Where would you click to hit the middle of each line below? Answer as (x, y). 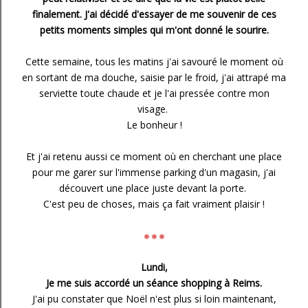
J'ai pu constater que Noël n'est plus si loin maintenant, (154, 299)
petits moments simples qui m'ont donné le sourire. (154, 30)
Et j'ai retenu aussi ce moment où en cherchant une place (154, 156)
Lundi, (154, 267)
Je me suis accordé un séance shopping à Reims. (154, 283)
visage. (154, 109)
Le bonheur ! (154, 125)
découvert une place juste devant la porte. (154, 188)
